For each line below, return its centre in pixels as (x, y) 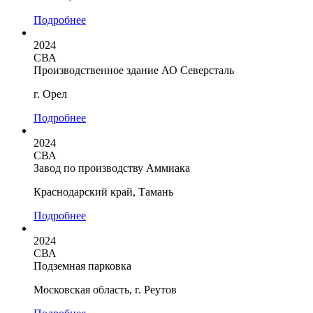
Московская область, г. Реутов (105, 289)
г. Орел (50, 94)
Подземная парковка (82, 265)
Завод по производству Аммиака (112, 168)
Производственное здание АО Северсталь (134, 70)
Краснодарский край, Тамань (103, 191)
